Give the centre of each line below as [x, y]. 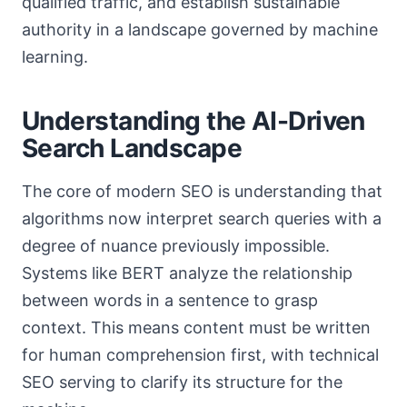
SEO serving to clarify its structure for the [182, 382]
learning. [55, 57]
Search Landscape [132, 148]
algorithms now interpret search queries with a [202, 218]
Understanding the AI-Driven [194, 121]
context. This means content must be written [196, 328]
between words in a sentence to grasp [170, 300]
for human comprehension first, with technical [200, 355]
